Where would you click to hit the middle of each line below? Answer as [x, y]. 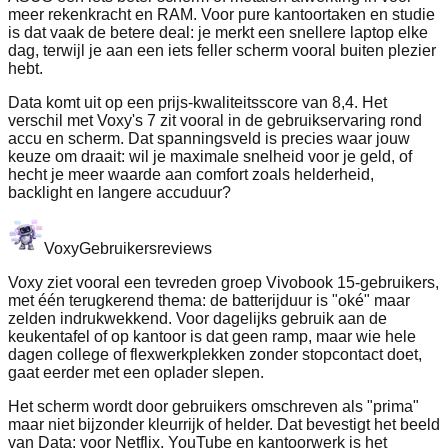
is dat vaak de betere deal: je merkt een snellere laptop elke [218, 33]
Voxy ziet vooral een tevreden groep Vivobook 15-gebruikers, [223, 283]
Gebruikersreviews [145, 249]
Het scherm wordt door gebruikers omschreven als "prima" [213, 407]
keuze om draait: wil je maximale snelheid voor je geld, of [210, 157]
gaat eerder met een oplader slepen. [136, 373]
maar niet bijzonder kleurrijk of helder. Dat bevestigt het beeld [224, 425]
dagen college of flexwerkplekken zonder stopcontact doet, [215, 355]
